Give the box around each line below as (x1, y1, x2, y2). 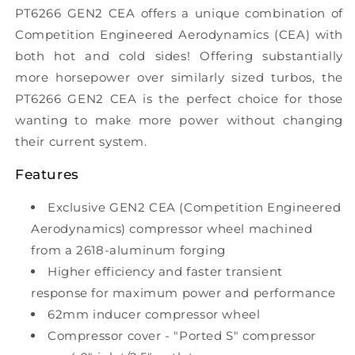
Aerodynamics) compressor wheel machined (31, 221, 313, 236)
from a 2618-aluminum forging (31, 242, 226, 258)
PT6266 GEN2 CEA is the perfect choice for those (15, 91, 343, 106)
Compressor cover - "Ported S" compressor (48, 328, 317, 343)
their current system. (15, 134, 147, 149)
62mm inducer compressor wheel (48, 307, 261, 322)
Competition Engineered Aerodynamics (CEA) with (15, 27, 343, 42)
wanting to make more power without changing (15, 113, 343, 128)
